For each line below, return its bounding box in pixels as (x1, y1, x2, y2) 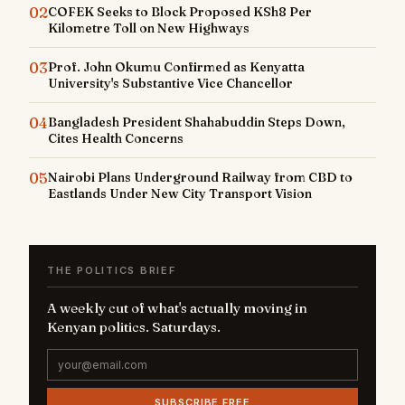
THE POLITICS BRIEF (47, 264, 176, 278)
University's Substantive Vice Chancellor (48, 75, 293, 92)
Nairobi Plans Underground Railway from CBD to (48, 169, 353, 186)
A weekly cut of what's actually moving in (47, 299, 307, 317)
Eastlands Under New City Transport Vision (48, 185, 312, 202)
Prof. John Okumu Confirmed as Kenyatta (48, 59, 305, 76)
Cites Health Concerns (48, 130, 184, 147)
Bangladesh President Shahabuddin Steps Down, (48, 114, 345, 131)
